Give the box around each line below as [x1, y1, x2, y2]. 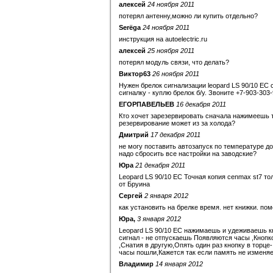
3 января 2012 [137, 215, 181, 222]
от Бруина [119, 180, 150, 188]
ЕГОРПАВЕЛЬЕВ [119, 101, 174, 108]
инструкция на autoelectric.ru [119, 35, 207, 43]
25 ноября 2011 [147, 47, 194, 54]
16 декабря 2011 [176, 101, 226, 108]
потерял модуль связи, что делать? [119, 58, 229, 66]
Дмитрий [119, 131, 149, 138]
